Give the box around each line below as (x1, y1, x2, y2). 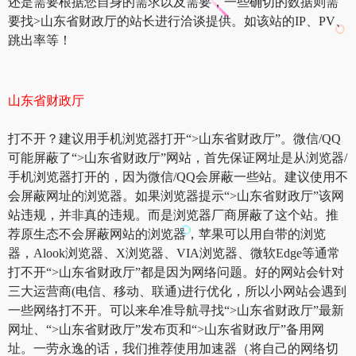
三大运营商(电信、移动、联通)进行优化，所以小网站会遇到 (8, 284, 346, 298)
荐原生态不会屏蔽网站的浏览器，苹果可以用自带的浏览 (8, 226, 326, 241)
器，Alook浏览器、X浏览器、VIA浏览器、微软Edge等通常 (8, 246, 340, 260)
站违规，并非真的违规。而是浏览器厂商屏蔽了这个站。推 (8, 207, 339, 222)
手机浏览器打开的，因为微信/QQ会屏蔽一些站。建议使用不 (8, 169, 348, 184)
